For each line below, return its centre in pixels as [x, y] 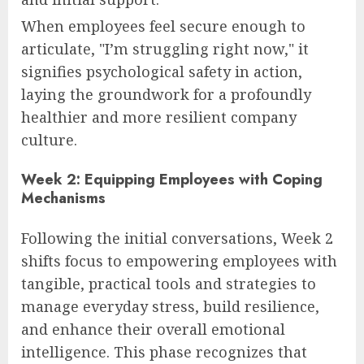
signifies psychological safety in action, [162, 71]
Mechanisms [63, 198]
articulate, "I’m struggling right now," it [165, 48]
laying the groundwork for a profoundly [166, 94]
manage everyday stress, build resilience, [170, 307]
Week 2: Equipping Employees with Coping [172, 179]
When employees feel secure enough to [163, 26]
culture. [49, 139]
